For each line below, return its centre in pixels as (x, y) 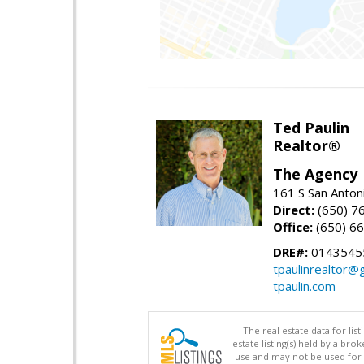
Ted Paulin (311, 128)
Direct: (294, 210)
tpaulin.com (304, 286)
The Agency (315, 174)
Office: (293, 227)
